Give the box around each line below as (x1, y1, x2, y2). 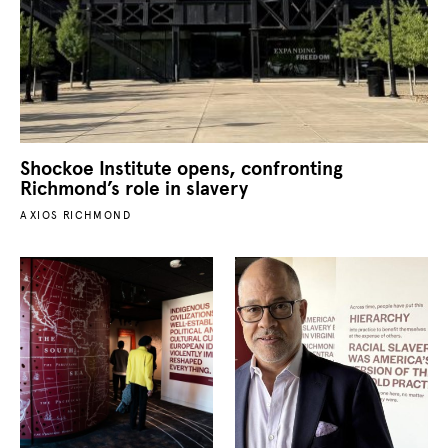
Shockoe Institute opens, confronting (20, 157, 344, 181)
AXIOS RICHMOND (20, 208, 132, 223)
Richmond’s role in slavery (20, 177, 249, 201)
